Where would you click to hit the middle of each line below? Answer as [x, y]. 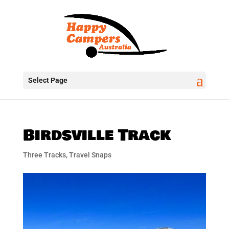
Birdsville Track [97, 135]
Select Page [48, 80]
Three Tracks [44, 155]
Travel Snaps [90, 155]
